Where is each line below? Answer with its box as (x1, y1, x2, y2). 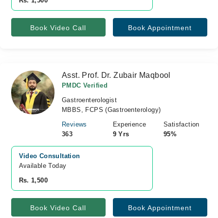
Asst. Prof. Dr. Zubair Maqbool (62, 71, 171, 79)
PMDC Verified (62, 82, 108, 89)
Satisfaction (163, 121, 200, 128)
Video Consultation (18, 152, 80, 160)
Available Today (18, 162, 67, 169)
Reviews (62, 121, 87, 128)
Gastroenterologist (62, 96, 117, 104)
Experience (112, 121, 146, 128)
